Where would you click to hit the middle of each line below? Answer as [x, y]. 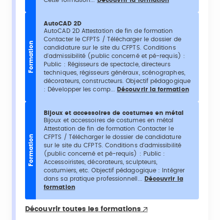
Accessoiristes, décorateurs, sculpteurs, [101, 162]
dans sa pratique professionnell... [94, 179]
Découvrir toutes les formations [84, 209]
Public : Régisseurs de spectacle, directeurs [107, 64]
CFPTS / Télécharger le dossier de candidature [112, 137]
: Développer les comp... [81, 89]
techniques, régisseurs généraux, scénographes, [114, 72]
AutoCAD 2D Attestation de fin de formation [109, 31]
